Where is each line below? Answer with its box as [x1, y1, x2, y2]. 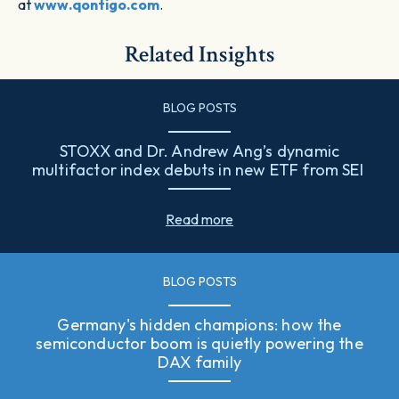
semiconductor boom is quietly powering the [36, 333, 363, 354]
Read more [166, 210, 233, 229]
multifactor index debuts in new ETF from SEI [31, 159, 368, 181]
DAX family [158, 352, 241, 373]
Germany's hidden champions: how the [57, 314, 342, 336]
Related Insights [124, 39, 275, 70]
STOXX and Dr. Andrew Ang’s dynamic [59, 141, 340, 162]
